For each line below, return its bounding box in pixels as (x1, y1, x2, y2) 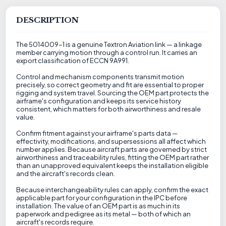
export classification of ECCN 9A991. (16, 56, 130, 65)
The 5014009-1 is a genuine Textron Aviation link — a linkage (16, 40, 202, 48)
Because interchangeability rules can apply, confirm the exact (16, 186, 209, 194)
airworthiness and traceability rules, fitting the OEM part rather (16, 153, 209, 161)
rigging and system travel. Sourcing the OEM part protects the (16, 89, 209, 97)
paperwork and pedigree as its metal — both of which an (16, 210, 191, 218)
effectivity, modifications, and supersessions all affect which (16, 137, 206, 145)
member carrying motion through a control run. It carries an (16, 48, 198, 56)
